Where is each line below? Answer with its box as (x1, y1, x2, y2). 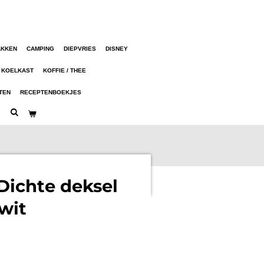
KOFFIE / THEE (43, 67, 86, 74)
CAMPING (27, 45, 54, 52)
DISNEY (105, 45, 128, 52)
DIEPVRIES (64, 45, 96, 52)
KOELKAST (1, 67, 34, 74)
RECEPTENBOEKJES (20, 89, 81, 95)
